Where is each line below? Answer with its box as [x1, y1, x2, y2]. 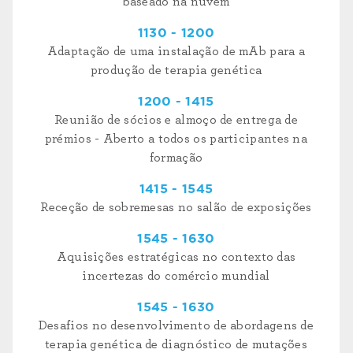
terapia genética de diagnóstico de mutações [45, 338, 307, 351]
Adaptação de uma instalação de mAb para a [46, 45, 306, 58]
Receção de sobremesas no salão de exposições [40, 201, 312, 214]
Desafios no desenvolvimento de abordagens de [38, 319, 314, 333]
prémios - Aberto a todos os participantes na [44, 132, 308, 146]
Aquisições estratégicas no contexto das [56, 251, 296, 264]
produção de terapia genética [90, 64, 262, 77]
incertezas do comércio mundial [82, 269, 270, 283]
